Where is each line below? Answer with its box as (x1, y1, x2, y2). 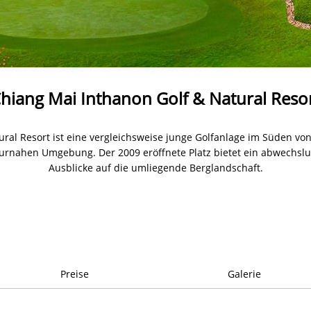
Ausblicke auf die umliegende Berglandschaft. (48, 160, 263, 174)
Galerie (227, 267, 261, 280)
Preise (60, 267, 89, 280)
